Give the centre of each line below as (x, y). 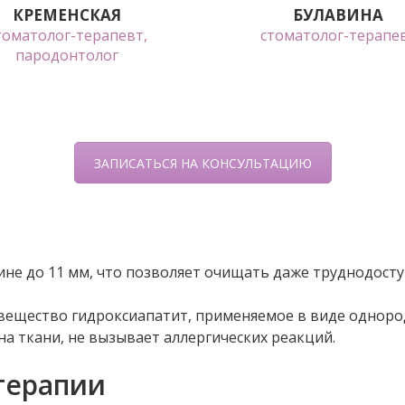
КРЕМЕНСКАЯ (67, 15)
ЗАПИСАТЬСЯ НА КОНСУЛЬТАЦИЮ (202, 163)
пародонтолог (67, 55)
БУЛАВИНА (338, 15)
